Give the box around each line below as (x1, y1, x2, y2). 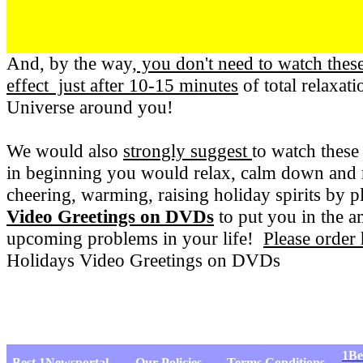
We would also (6, 139, 123, 161)
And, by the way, (6, 52, 137, 74)
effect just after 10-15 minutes (6, 74, 238, 96)
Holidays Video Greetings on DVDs (6, 249, 285, 271)
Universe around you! (6, 96, 173, 117)
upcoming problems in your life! (6, 227, 263, 249)
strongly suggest (123, 139, 252, 161)
